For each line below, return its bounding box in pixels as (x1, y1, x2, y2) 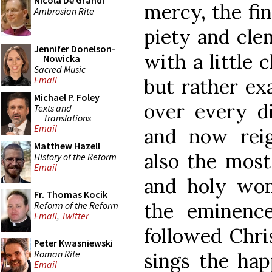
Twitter (61, 209, 89, 222)
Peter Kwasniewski (34, 237, 113, 249)
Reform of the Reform (34, 199, 118, 211)
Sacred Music (34, 63, 86, 75)
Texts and (34, 101, 72, 114)
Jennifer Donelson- (34, 42, 115, 55)
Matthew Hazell (34, 140, 100, 152)
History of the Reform (34, 150, 117, 163)
